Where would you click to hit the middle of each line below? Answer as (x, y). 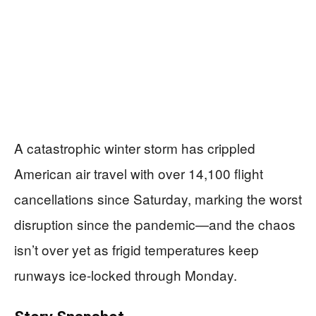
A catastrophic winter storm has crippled (135, 148)
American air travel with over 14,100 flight (139, 173)
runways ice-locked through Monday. (126, 275)
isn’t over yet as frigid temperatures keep (136, 249)
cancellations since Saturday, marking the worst (158, 199)
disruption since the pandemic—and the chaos (155, 224)
